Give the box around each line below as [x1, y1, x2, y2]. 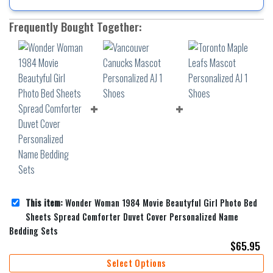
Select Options [107, 256, 166, 269]
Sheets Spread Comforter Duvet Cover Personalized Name [26, 210, 238, 223]
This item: [26, 196, 63, 209]
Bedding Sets [9, 224, 58, 237]
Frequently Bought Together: [9, 18, 141, 35]
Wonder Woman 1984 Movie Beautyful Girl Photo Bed [63, 196, 257, 209]
